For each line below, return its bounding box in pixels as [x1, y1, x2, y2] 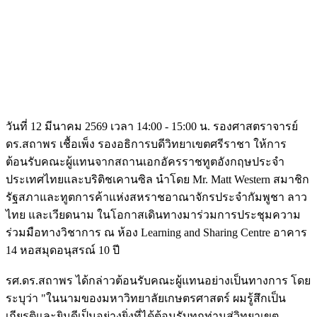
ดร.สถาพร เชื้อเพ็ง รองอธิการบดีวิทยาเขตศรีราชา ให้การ [6, 138, 287, 151]
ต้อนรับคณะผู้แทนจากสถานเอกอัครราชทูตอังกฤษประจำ [6, 156, 284, 168]
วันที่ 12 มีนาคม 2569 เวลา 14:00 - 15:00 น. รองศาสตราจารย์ [6, 120, 298, 133]
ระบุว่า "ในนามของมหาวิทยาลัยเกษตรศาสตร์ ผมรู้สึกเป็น [6, 292, 286, 305]
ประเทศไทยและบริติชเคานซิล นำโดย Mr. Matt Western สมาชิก [6, 173, 309, 186]
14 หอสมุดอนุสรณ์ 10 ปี [6, 244, 120, 257]
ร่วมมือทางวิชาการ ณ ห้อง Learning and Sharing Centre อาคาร [6, 226, 307, 239]
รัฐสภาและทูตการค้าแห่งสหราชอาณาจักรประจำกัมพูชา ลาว [6, 191, 307, 204]
